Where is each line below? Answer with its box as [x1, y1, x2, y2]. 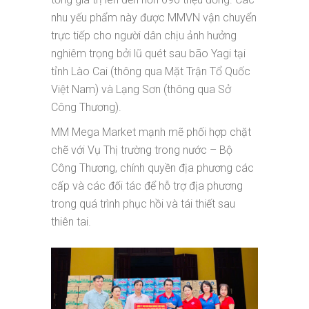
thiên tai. [51, 215, 91, 229]
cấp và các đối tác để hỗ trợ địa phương [51, 179, 243, 193]
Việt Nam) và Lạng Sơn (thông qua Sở [51, 83, 231, 97]
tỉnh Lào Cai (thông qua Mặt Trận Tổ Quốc [51, 65, 250, 79]
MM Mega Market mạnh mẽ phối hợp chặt [51, 126, 251, 139]
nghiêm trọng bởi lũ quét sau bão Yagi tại [51, 47, 246, 61]
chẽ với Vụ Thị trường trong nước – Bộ [51, 143, 232, 157]
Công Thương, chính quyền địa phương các [51, 161, 254, 175]
